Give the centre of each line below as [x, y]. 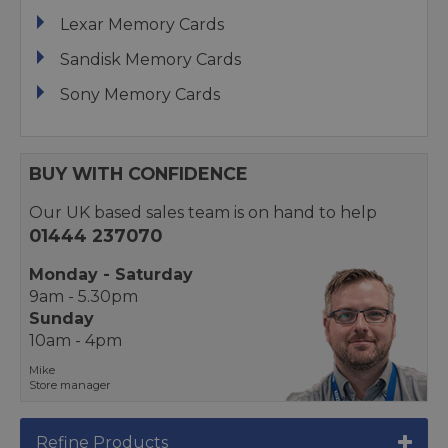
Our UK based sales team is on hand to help [203, 212]
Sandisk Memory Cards [150, 59]
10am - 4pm [75, 340]
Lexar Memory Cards [142, 24]
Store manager [70, 385]
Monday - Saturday [111, 274]
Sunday [61, 318]
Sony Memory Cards [140, 94]
